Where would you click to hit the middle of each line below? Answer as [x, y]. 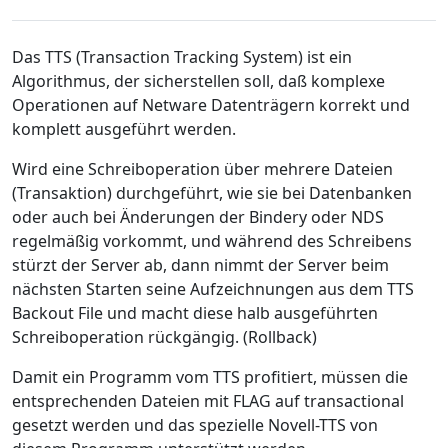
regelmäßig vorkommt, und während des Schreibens [212, 241]
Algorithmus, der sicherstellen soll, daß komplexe [198, 81]
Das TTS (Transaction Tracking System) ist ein [182, 57]
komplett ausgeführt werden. [124, 129]
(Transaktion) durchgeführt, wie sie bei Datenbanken [212, 193]
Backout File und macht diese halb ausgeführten [195, 313]
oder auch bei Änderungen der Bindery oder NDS [198, 217]
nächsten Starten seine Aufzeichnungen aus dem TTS [213, 289]
